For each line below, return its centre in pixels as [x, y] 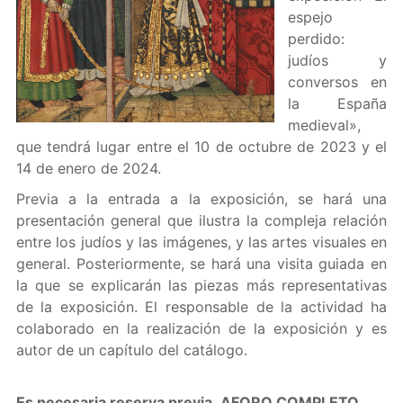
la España [337, 103]
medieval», [324, 125]
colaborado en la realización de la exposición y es [201, 328]
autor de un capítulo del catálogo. [131, 350]
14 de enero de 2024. [88, 168]
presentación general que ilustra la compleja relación [201, 220]
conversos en [337, 82]
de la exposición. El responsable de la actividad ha [201, 307]
